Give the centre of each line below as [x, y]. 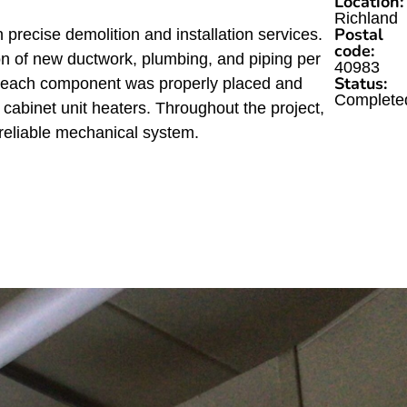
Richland [366, 18]
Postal [359, 35]
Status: [361, 84]
